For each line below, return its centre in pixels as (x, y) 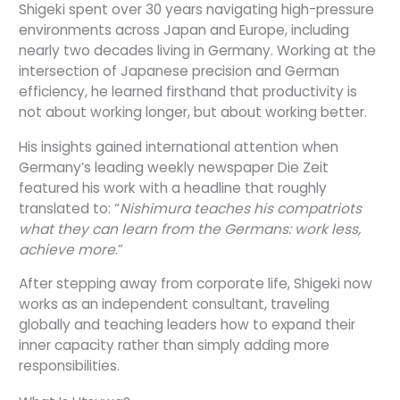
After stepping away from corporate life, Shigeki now (196, 284)
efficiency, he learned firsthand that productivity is (188, 92)
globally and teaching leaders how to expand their (187, 325)
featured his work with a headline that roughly (173, 187)
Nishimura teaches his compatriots (241, 208)
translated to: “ (69, 208)
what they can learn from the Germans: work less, (190, 229)
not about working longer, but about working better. (193, 112)
